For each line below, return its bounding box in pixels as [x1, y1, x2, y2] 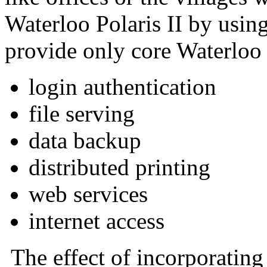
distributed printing [29, 154, 210, 180]
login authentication [29, 74, 216, 100]
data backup [29, 128, 141, 153]
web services [29, 181, 148, 207]
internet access [29, 208, 164, 234]
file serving [29, 101, 135, 126]
